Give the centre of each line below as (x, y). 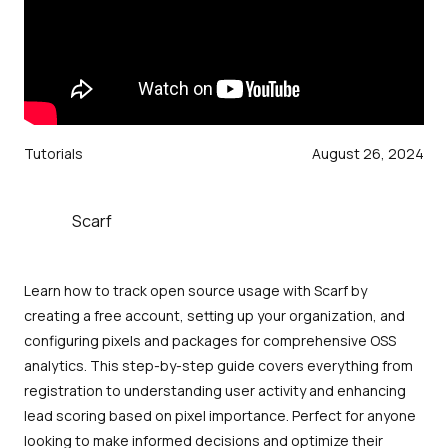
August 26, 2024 (368, 153)
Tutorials (53, 153)
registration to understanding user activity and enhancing (215, 390)
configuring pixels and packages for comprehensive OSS (210, 340)
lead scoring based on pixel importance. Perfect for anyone (220, 415)
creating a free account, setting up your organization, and (214, 315)
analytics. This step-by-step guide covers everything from (218, 365)
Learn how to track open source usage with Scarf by (195, 290)
